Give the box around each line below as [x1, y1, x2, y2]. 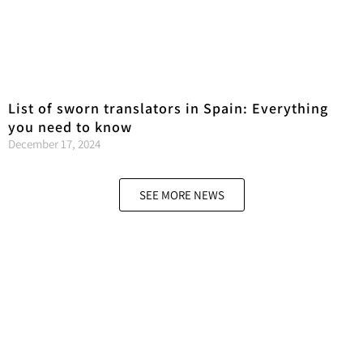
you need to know [8, 117, 132, 136]
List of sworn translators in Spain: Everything [8, 98, 328, 117]
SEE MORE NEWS [139, 186, 224, 203]
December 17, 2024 [8, 135, 100, 152]
